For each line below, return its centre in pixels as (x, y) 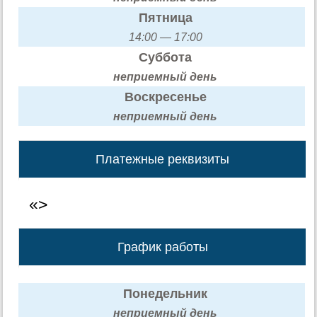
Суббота (166, 57)
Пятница (165, 17)
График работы (162, 247)
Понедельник (166, 293)
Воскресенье (165, 97)
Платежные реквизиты (163, 159)
